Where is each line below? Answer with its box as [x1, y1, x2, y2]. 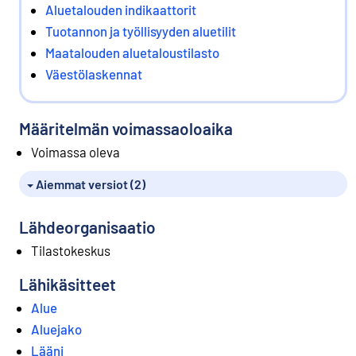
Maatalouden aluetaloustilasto [45, 44, 219, 60]
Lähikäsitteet [19, 274, 116, 295]
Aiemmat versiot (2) [33, 176, 145, 192]
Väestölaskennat [45, 65, 142, 82]
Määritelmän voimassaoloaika [19, 118, 233, 138]
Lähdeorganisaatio [19, 217, 156, 238]
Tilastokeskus [31, 242, 110, 259]
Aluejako [31, 321, 82, 338]
